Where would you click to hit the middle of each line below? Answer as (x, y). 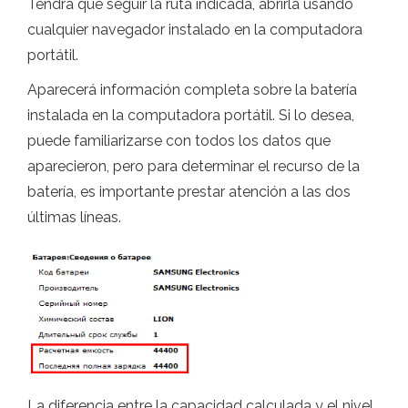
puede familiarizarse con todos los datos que (179, 141)
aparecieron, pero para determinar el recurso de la (194, 167)
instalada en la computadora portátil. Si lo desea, (191, 116)
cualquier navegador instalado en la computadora (195, 30)
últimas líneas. (74, 218)
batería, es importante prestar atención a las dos (189, 192)
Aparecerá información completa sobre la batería (192, 90)
